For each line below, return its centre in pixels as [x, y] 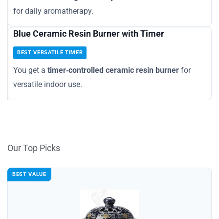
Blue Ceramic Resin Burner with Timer [89, 33]
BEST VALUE [29, 174]
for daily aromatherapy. [53, 11]
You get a [30, 70]
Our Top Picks [34, 148]
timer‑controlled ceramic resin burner [113, 70]
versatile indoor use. [48, 84]
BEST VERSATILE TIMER [50, 52]
